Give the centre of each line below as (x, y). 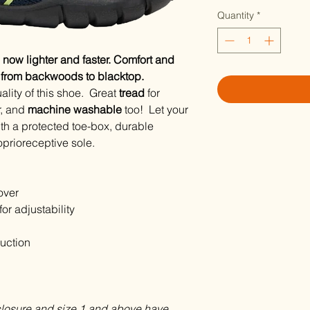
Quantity (236, 16)
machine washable (75, 110)
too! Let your (155, 110)
